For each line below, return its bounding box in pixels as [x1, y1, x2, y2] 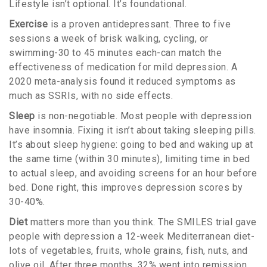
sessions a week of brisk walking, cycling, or [9, 33, 209, 45]
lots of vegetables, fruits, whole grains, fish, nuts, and [9, 245, 248, 257]
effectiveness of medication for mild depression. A [9, 61, 237, 73]
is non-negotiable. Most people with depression [35, 110, 252, 122]
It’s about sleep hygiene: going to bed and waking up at [9, 139, 253, 151]
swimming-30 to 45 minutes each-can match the [9, 47, 222, 59]
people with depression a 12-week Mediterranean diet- [9, 231, 254, 243]
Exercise [9, 18, 48, 30]
